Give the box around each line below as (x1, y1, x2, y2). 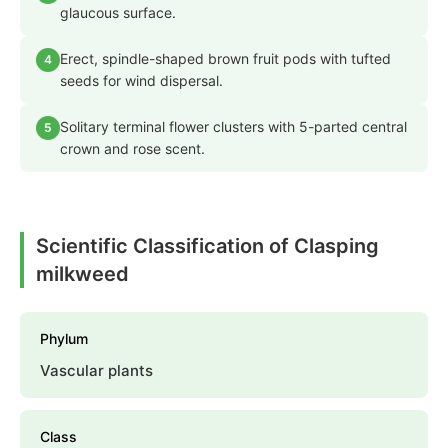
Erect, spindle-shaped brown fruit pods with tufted (60, 49, 391, 67)
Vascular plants (40, 360, 153, 380)
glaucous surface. (60, 3, 176, 21)
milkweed (36, 261, 129, 286)
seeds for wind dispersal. (60, 71, 223, 89)
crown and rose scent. (60, 139, 205, 157)
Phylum (40, 329, 88, 347)
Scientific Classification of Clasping (36, 233, 379, 258)
